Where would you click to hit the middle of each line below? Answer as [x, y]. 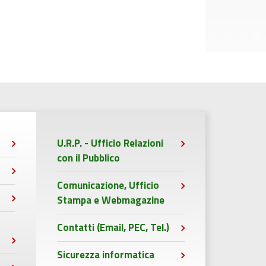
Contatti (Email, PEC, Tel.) [113, 227]
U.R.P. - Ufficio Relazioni [110, 143]
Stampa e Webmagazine [111, 200]
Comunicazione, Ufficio [108, 185]
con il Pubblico [88, 158]
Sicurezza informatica [106, 255]
